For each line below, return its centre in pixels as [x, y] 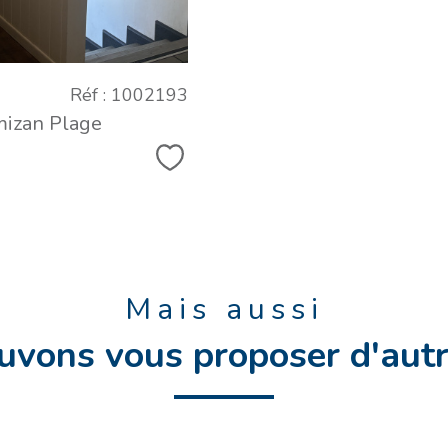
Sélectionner [221, 165]
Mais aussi [224, 309]
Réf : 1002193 [129, 94]
